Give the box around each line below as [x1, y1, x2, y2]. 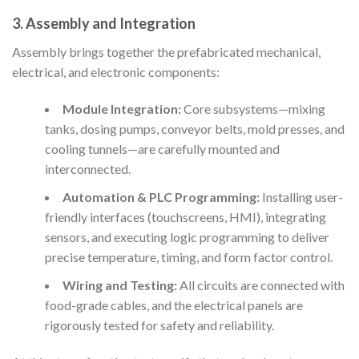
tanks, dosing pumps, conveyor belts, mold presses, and [44, 120, 345, 136]
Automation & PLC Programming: [62, 188, 260, 204]
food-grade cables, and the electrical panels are [44, 296, 303, 313]
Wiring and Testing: [62, 276, 177, 292]
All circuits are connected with [176, 276, 345, 292]
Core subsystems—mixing [180, 100, 325, 116]
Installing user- [259, 188, 343, 204]
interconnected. [44, 160, 131, 176]
